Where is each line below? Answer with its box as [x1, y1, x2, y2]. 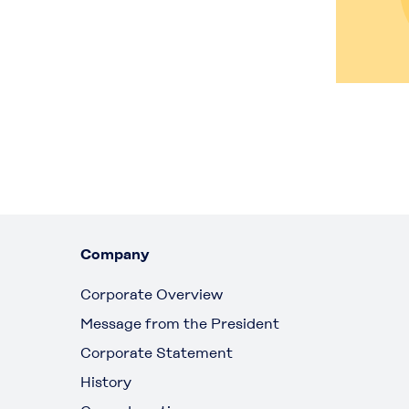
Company [80, 245, 149, 263]
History [80, 372, 131, 391]
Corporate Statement [80, 343, 233, 362]
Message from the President [80, 314, 279, 332]
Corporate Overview [80, 285, 223, 303]
